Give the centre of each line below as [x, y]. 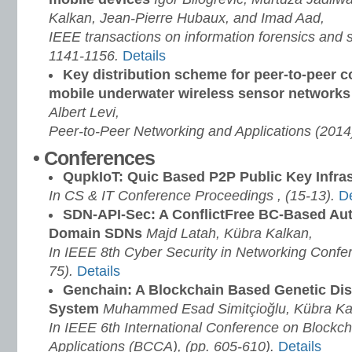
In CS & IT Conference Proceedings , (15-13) [190, 196]
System [76, 309]
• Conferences [94, 158]
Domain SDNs [97, 233]
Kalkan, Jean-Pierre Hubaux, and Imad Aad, [187, 18]
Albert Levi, [84, 112]
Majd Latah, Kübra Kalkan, [229, 233]
